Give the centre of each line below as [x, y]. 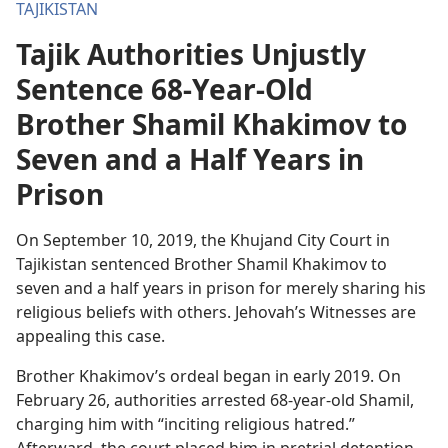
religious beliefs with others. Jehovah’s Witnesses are [216, 312]
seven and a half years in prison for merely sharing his [221, 288]
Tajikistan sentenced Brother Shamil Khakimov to [201, 264]
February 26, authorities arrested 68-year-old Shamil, [215, 400]
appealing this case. [90, 336]
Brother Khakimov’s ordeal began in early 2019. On [208, 376]
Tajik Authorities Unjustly [191, 54]
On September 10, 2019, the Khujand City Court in [203, 240]
